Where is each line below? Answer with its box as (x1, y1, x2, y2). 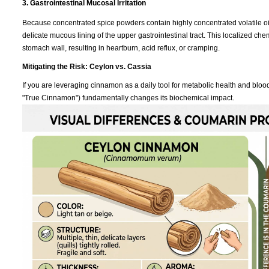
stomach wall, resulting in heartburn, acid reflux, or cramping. (22, 43, 220, 52)
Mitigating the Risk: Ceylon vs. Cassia (22, 62, 151, 71)
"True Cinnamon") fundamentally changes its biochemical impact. (22, 93, 234, 102)
